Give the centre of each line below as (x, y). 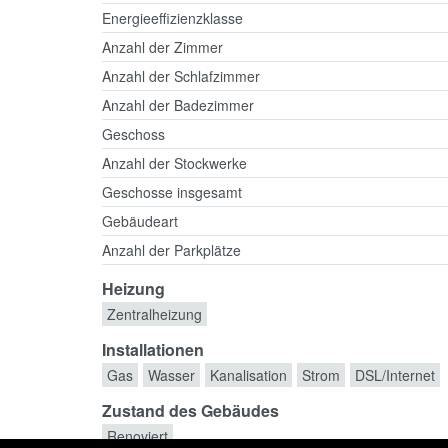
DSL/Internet (395, 375)
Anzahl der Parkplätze (171, 250)
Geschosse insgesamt (172, 192)
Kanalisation (248, 375)
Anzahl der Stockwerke (174, 163)
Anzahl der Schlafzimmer (181, 76)
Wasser (171, 375)
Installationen (153, 350)
